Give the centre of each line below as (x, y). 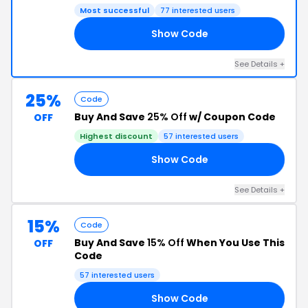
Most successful (114, 10)
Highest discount (116, 136)
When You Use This (234, 243)
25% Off (167, 117)
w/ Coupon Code (231, 117)
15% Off (166, 243)
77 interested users (198, 10)
